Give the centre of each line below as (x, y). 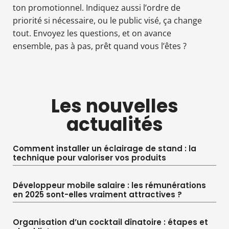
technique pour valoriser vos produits (89, 157)
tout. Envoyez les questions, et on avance (92, 33)
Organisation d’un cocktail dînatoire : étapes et (110, 222)
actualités (114, 124)
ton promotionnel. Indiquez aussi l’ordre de (97, 7)
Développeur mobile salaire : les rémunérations (109, 185)
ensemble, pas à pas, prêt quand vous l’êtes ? (100, 46)
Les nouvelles (114, 106)
